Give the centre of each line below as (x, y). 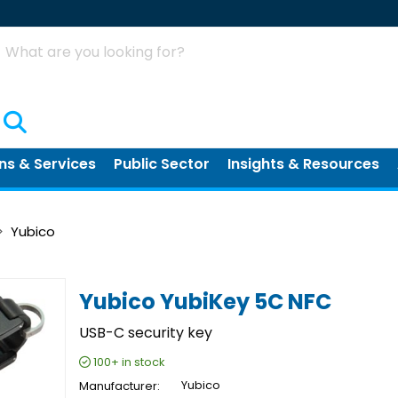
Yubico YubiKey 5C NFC (205, 302)
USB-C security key (146, 333)
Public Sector (162, 164)
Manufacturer (118, 386)
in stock (143, 362)
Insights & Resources (303, 164)
